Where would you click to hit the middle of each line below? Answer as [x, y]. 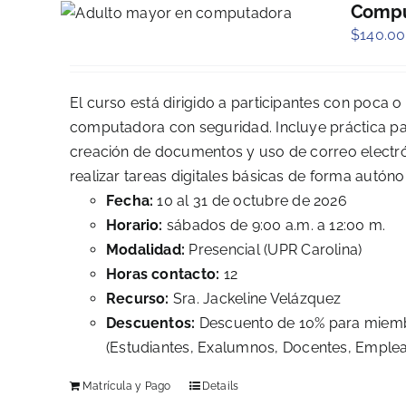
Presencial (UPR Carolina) [275, 250]
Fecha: [130, 201]
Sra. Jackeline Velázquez [255, 299]
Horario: [134, 226]
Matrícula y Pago [126, 387]
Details [220, 387]
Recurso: [137, 299]
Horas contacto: [163, 275]
